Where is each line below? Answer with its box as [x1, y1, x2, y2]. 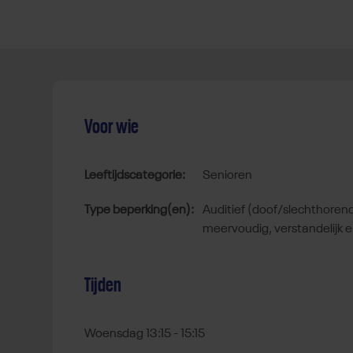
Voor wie [84, 117, 139, 138]
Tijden [84, 275, 121, 296]
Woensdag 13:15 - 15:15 [84, 328, 205, 341]
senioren [210, 169, 252, 183]
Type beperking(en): [84, 204, 194, 217]
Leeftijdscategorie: [84, 169, 185, 183]
